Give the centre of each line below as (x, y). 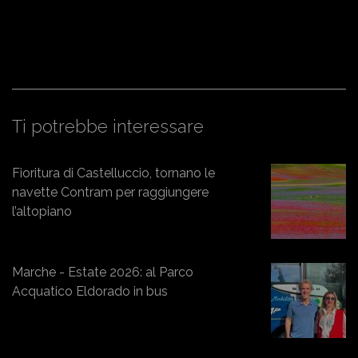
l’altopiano (42, 211)
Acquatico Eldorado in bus (90, 291)
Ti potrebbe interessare (108, 126)
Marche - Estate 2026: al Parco (103, 272)
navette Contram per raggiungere (110, 192)
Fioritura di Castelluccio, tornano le (113, 173)
